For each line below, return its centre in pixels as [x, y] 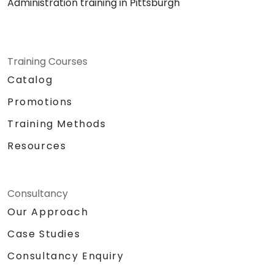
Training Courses [47, 61]
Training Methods [57, 124]
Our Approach [48, 212]
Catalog [30, 80]
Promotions [40, 102]
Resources [37, 146]
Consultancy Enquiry [66, 256]
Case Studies [44, 234]
